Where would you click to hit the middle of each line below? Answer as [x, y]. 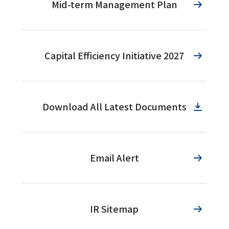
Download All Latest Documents [114, 107]
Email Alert [114, 158]
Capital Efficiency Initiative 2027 [114, 55]
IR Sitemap [114, 209]
